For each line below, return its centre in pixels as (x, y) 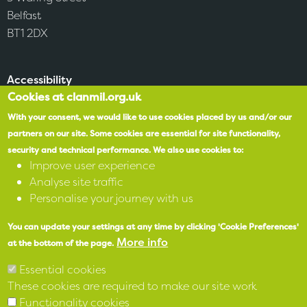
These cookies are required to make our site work (133, 286)
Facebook (48, 189)
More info (143, 242)
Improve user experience (93, 165)
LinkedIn (45, 252)
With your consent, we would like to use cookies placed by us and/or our (150, 117)
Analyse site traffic (77, 182)
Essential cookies (63, 269)
